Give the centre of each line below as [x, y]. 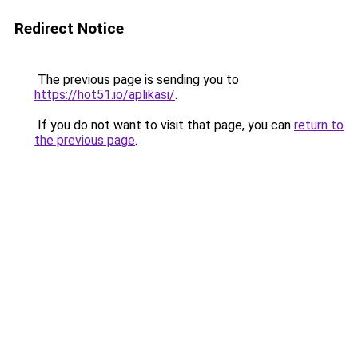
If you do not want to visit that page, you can [164, 125]
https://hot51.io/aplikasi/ [105, 95]
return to [319, 125]
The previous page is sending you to [137, 80]
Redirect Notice [69, 28]
